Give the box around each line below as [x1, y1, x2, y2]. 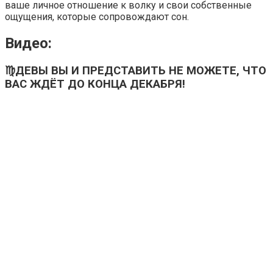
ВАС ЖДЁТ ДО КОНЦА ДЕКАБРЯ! [5, 77, 185, 91]
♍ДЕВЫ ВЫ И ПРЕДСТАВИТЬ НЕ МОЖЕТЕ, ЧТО [5, 63, 266, 77]
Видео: [5, 34, 52, 52]
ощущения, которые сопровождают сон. [5, 11, 189, 23]
